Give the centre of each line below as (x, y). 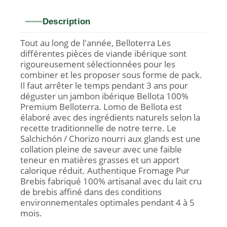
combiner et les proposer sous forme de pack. (111, 75)
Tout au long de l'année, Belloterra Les (96, 43)
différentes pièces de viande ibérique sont (103, 54)
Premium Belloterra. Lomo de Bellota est (101, 107)
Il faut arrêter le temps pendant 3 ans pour (104, 86)
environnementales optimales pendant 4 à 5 (107, 203)
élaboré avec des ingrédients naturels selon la (110, 118)
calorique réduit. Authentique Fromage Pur (105, 171)
